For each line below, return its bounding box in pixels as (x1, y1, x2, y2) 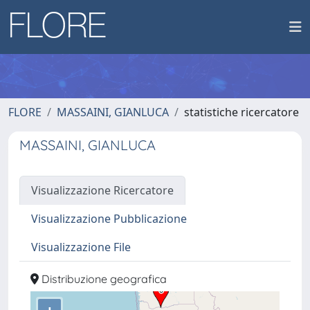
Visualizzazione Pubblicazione (31, 211, 187, 226)
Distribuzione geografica (39, 272, 167, 286)
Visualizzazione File (31, 239, 131, 255)
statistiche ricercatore (184, 104, 299, 120)
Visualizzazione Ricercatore (31, 183, 174, 198)
